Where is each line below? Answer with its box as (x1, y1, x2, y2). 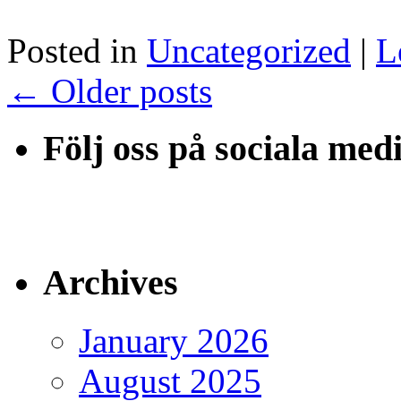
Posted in (7, 30, 138, 70)
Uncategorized (147, 30, 351, 70)
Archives (43, 261, 178, 303)
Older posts (42, 71, 212, 110)
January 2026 (79, 320, 269, 360)
